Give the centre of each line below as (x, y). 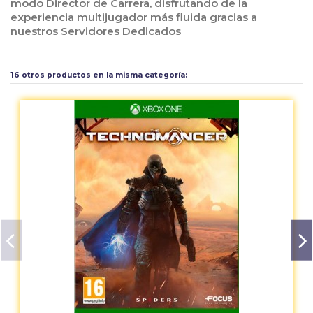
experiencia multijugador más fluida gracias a (134, 17)
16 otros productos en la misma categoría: (99, 75)
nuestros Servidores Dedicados (96, 31)
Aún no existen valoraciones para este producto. (156, 56)
